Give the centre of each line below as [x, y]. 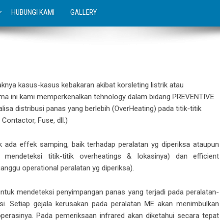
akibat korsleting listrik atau [139, 85]
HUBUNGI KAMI [33, 12]
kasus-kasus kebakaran [56, 85]
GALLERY [83, 12]
